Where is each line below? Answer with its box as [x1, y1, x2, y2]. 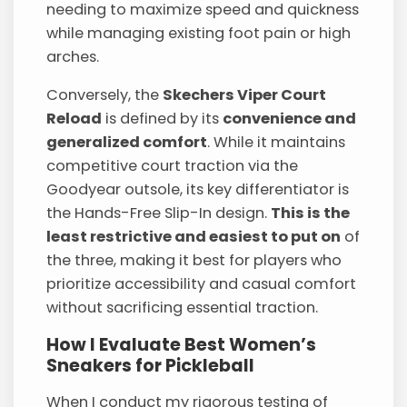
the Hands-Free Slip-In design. [46, 202, 272, 223]
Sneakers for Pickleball [46, 353, 255, 379]
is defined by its [102, 107, 223, 129]
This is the [271, 202, 351, 223]
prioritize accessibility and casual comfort [46, 273, 357, 294]
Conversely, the [46, 84, 164, 105]
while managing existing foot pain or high [46, 22, 352, 44]
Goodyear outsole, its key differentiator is [46, 178, 350, 200]
